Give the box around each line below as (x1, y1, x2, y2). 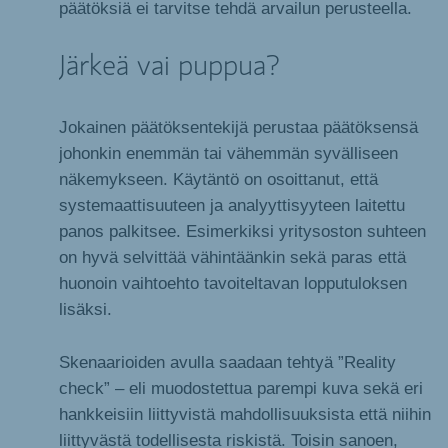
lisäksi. (59, 300, 112, 319)
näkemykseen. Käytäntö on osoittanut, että (59, 170, 378, 189)
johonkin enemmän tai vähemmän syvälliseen (59, 144, 398, 163)
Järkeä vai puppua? (59, 51, 280, 82)
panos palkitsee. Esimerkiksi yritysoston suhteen (59, 222, 426, 241)
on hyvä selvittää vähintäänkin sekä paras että (59, 248, 406, 267)
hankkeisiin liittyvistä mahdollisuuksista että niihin (59, 404, 431, 423)
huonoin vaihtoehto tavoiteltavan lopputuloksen (59, 274, 407, 293)
